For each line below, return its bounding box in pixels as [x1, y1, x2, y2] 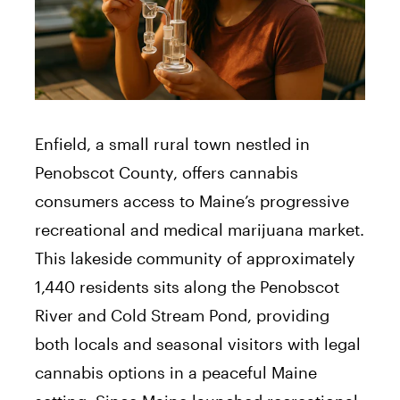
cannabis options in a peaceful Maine [35, 362, 317, 382]
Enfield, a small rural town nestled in [35, 133, 310, 154]
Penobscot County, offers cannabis [35, 162, 298, 182]
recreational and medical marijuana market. [35, 219, 364, 239]
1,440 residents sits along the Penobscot [35, 276, 339, 296]
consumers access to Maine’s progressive [35, 190, 349, 211]
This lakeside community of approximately [35, 247, 355, 268]
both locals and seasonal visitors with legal [35, 333, 361, 354]
